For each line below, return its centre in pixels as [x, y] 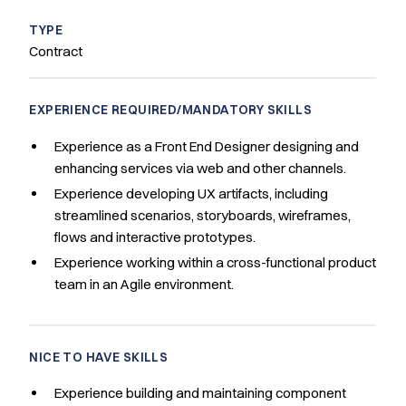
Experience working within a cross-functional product [216, 262]
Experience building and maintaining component [201, 392]
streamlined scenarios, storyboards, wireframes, [203, 215]
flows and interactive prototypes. [155, 237]
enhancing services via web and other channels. [201, 168]
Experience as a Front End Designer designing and [207, 146]
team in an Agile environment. [145, 284]
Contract [56, 52]
